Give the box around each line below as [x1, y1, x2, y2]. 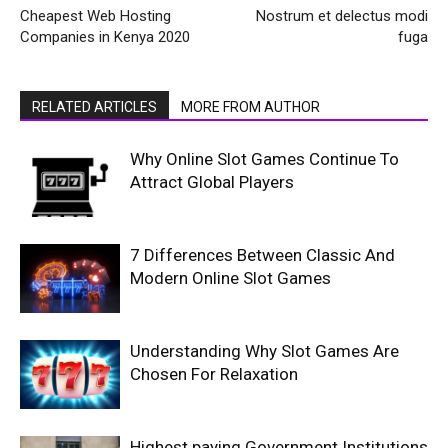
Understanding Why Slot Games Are [130, 341, 399, 361]
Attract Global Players [130, 172, 294, 192]
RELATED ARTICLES [32, 99, 157, 115]
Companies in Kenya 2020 [20, 28, 190, 46]
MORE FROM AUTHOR [181, 99, 320, 115]
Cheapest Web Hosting [20, 7, 171, 25]
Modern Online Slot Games [130, 268, 331, 288]
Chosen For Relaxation [130, 364, 298, 384]
